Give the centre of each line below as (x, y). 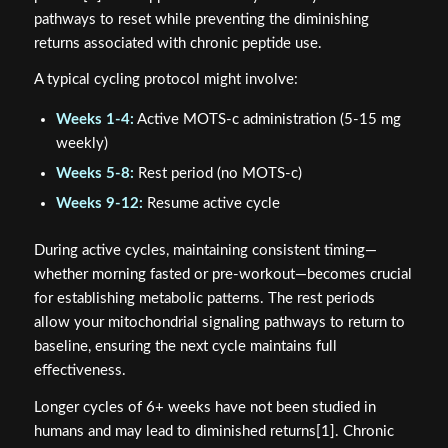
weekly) (81, 144)
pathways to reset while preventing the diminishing (201, 19)
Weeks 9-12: (99, 204)
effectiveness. (79, 371)
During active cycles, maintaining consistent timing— (205, 251)
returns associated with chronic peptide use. (177, 43)
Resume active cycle (211, 204)
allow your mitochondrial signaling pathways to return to (219, 323)
